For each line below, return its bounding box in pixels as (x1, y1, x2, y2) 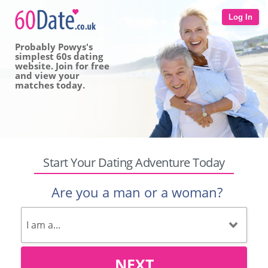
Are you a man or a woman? (51, 183, 223, 201)
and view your (15, 69, 80, 81)
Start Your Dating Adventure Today (43, 154, 225, 170)
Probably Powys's (15, 41, 93, 53)
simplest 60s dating (15, 50, 103, 62)
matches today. (15, 79, 85, 91)
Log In (229, 13, 252, 22)
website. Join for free (15, 60, 109, 72)
